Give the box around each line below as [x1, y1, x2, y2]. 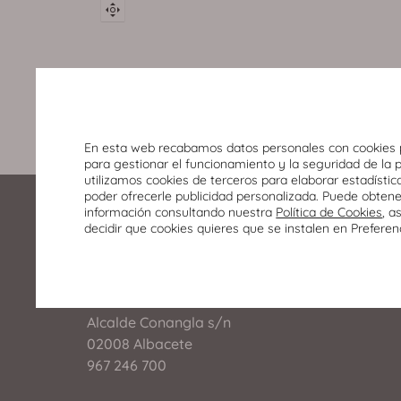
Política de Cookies [276, 204, 383, 220]
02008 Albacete [87, 335, 192, 354]
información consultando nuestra [84, 204, 277, 220]
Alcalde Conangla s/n [87, 313, 231, 332]
